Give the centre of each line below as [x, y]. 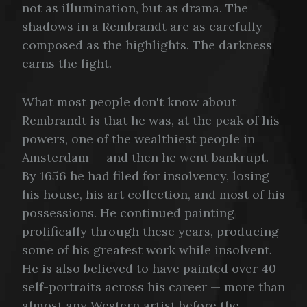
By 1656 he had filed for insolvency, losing [146, 175]
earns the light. [67, 63]
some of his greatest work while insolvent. [147, 249]
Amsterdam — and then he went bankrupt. [145, 157]
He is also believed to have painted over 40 [149, 268]
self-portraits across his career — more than [153, 286]
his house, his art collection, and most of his [153, 194]
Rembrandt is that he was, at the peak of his [151, 120]
